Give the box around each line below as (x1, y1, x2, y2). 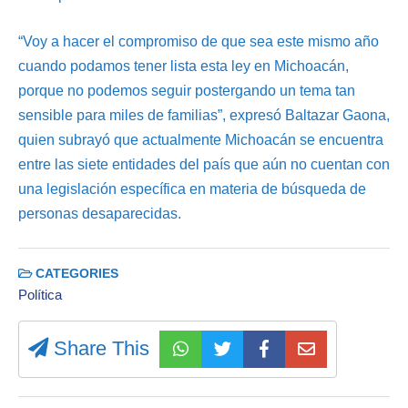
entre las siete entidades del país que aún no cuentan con (18, 156, 390, 172)
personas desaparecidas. (18, 205, 181, 221)
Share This (48, 337, 149, 361)
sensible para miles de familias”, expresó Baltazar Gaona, (18, 107, 390, 123)
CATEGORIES (32, 266, 118, 280)
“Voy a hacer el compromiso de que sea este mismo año (18, 33, 379, 49)
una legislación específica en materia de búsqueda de (18, 180, 366, 197)
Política (18, 287, 62, 303)
